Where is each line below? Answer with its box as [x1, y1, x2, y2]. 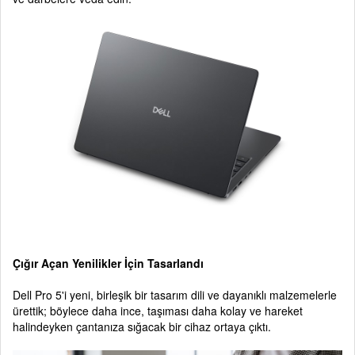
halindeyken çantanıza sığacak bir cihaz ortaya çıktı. [13, 318, 271, 334]
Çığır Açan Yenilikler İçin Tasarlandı [13, 254, 204, 271]
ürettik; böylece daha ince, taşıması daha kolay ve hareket [13, 302, 303, 319]
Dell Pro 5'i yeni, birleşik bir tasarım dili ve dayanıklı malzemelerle [13, 286, 337, 303]
